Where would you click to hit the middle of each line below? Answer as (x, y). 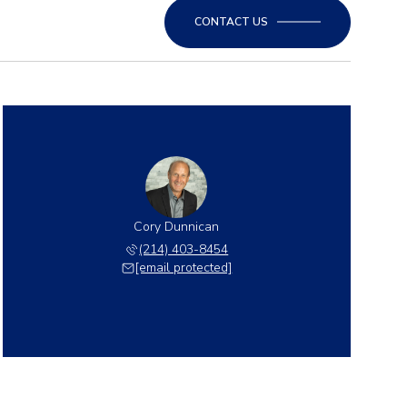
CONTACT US (231, 21)
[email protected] (184, 268)
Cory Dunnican (177, 227)
